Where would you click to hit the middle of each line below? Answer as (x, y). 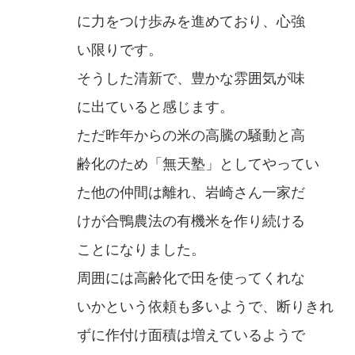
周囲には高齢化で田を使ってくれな (191, 279)
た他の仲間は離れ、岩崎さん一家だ (191, 193)
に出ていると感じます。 (155, 107)
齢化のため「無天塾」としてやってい (198, 164)
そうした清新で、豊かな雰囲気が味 (191, 79)
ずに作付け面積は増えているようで (191, 336)
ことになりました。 (141, 250)
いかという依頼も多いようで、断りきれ (205, 307)
